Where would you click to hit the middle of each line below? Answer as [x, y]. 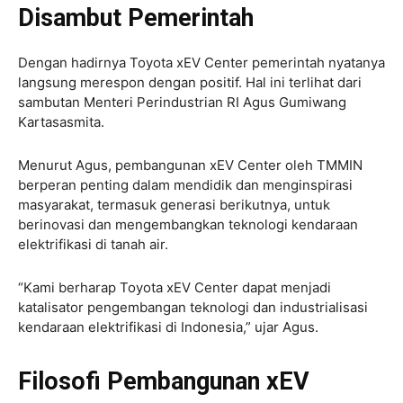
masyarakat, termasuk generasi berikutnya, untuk [174, 205]
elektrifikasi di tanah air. [95, 245]
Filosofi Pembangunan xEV [164, 382]
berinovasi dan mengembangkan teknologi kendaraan [188, 225]
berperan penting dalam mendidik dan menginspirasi [185, 185]
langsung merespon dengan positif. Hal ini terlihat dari [190, 83]
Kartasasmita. [61, 122]
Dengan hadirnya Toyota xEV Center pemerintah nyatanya [201, 63]
